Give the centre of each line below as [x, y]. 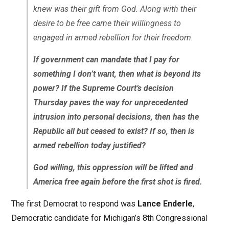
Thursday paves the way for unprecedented [110, 103]
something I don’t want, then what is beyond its [117, 74]
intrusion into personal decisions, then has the [116, 117]
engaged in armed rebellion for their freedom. [113, 38]
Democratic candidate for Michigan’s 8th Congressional [109, 218]
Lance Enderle [165, 204]
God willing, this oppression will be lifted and [113, 168]
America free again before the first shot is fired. [118, 182]
